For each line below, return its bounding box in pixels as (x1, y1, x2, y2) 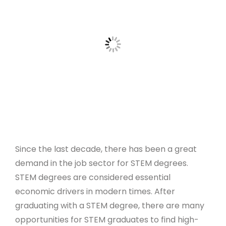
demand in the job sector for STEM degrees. (15, 157, 188, 169)
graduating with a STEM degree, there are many (15, 199, 204, 211)
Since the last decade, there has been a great (15, 143, 197, 155)
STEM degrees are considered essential (15, 171, 171, 183)
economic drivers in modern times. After (15, 185, 175, 197)
